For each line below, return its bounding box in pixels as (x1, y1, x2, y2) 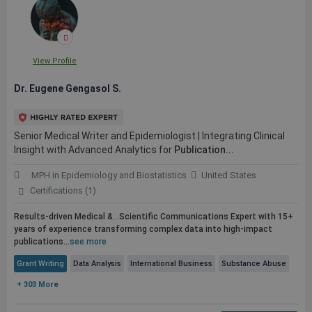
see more (70, 237, 107, 247)
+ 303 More (17, 280, 58, 289)
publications (14, 237, 63, 247)
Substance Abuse (221, 259, 286, 268)
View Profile (32, 56, 77, 65)
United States (201, 170, 256, 180)
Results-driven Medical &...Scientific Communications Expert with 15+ (14, 212, 293, 221)
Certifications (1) (29, 185, 96, 196)
